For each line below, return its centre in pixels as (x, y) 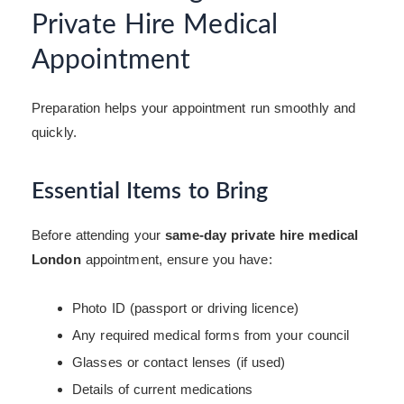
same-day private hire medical (262, 234)
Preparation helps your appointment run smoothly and (194, 107)
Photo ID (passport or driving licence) (185, 308)
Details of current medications (162, 390)
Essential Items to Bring (150, 192)
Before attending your (99, 234)
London (56, 259)
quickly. (54, 132)
